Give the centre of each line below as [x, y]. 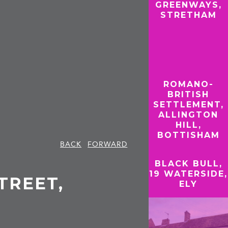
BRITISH [189, 94]
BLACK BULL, [188, 163]
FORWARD [108, 144]
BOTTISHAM [188, 135]
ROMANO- [188, 84]
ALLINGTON [189, 115]
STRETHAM [188, 15]
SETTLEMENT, [188, 104]
